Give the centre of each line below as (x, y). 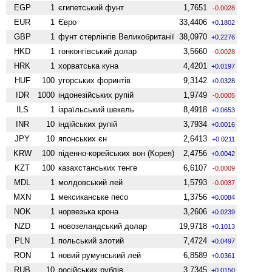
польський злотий (91, 240)
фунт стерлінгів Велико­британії (117, 36)
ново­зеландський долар (103, 226)
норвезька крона (89, 211)
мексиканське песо (93, 197)
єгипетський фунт (91, 7)
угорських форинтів (95, 80)
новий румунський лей (100, 255)
